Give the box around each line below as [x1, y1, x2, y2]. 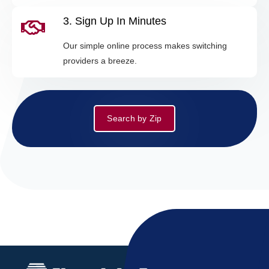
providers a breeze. [63, 56, 137, 66]
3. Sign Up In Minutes [63, 15, 166, 28]
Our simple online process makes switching [63, 41, 227, 51]
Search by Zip [107, 113, 162, 124]
